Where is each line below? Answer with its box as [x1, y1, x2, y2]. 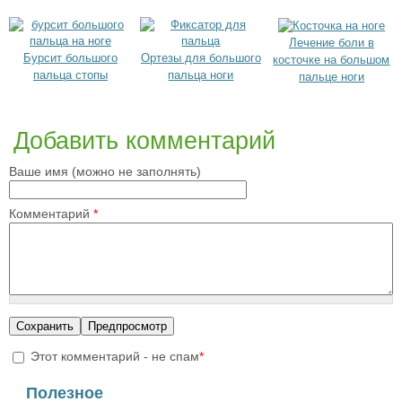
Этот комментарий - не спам [31, 349, 199, 364]
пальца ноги [168, 68, 234, 83]
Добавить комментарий [13, 127, 275, 155]
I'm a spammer [31, 373, 116, 389]
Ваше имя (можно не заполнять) [9, 164, 201, 179]
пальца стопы [32, 68, 108, 83]
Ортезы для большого [140, 51, 261, 66]
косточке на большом [273, 53, 390, 67]
